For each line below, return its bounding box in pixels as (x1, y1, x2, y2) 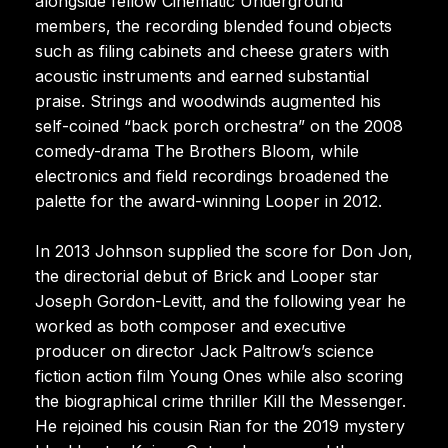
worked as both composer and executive (35, 315, 346, 336)
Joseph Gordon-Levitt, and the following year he (35, 290, 406, 311)
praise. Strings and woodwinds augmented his (35, 90, 381, 111)
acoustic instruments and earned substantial (35, 65, 369, 86)
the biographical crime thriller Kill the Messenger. (35, 390, 406, 411)
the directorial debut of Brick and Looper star (35, 265, 379, 286)
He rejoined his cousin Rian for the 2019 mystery (35, 415, 405, 436)
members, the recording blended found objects (35, 15, 392, 36)
